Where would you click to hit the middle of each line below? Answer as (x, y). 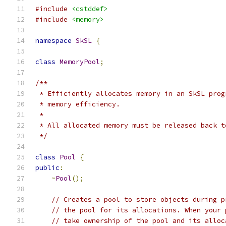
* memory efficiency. (78, 104)
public (47, 168)
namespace (53, 41)
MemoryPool (80, 62)
